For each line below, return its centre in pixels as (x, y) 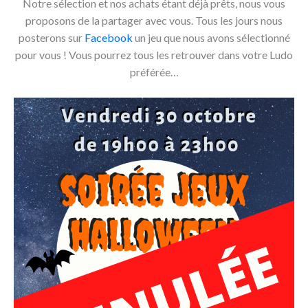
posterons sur (51, 37)
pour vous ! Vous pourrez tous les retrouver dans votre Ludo (154, 54)
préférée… (154, 71)
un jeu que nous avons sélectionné (212, 37)
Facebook (109, 37)
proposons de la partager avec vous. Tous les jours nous (154, 20)
